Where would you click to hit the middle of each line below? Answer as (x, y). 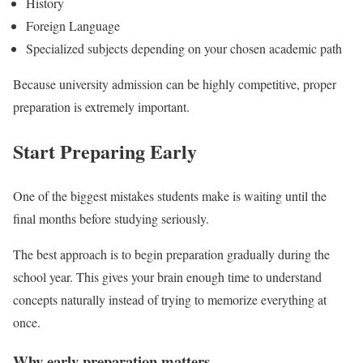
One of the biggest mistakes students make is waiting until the (170, 195)
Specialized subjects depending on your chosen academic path (184, 48)
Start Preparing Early (105, 151)
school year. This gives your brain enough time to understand (167, 276)
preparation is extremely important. (101, 106)
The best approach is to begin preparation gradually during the (171, 254)
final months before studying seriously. (111, 218)
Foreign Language (73, 25)
